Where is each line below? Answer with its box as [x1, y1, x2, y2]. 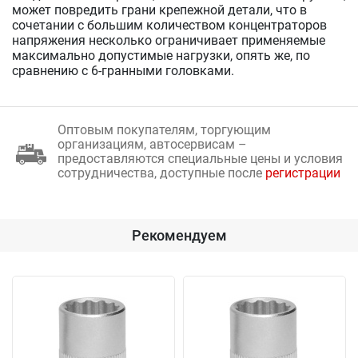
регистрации [265, 165, 340, 181]
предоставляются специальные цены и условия [58, 150, 343, 166]
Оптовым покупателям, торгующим [58, 121, 271, 137]
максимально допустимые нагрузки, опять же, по [12, 47, 310, 63]
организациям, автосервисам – [58, 136, 247, 152]
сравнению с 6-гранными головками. [12, 62, 234, 78]
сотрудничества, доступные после [58, 165, 265, 181]
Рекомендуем [131, 226, 227, 244]
